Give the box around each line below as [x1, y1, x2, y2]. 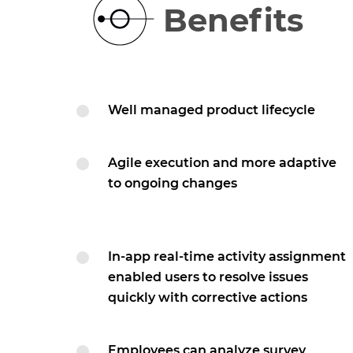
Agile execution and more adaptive [108, 155, 336, 170]
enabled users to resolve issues [108, 269, 308, 284]
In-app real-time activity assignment [108, 249, 346, 264]
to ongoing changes [108, 176, 237, 191]
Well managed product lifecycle [108, 102, 315, 117]
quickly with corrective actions [108, 290, 307, 305]
